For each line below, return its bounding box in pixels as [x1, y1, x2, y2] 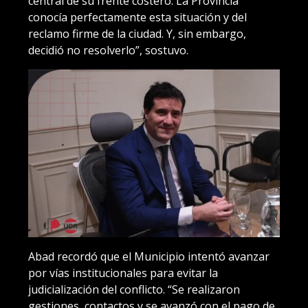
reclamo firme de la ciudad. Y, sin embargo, [28, 25, 246, 41]
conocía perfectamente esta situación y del [28, 9, 247, 25]
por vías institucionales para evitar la [28, 265, 218, 280]
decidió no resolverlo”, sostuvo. [28, 42, 188, 58]
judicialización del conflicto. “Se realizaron [28, 281, 240, 297]
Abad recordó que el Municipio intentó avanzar [28, 248, 269, 264]
